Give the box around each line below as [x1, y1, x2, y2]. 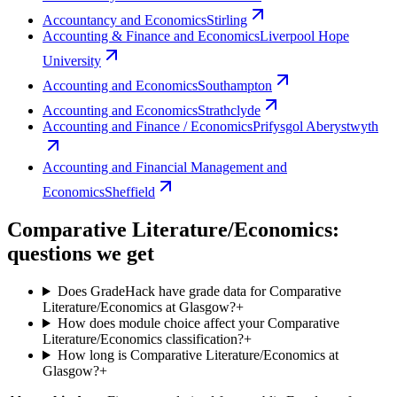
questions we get [7, 242, 154, 266]
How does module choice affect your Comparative [57, 315, 339, 331]
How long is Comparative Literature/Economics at [57, 347, 339, 363]
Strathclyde [198, 103, 261, 119]
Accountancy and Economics [43, 12, 206, 28]
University [43, 53, 101, 69]
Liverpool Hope [260, 28, 349, 44]
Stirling [206, 12, 247, 28]
